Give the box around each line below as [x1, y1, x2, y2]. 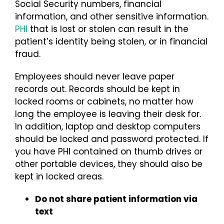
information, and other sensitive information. [15, 10, 208, 22]
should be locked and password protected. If [15, 132, 208, 145]
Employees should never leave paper [15, 70, 174, 82]
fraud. [15, 47, 43, 60]
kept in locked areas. [15, 170, 108, 182]
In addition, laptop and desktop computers [15, 120, 200, 132]
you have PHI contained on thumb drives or [15, 145, 202, 157]
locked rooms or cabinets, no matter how [15, 95, 193, 107]
